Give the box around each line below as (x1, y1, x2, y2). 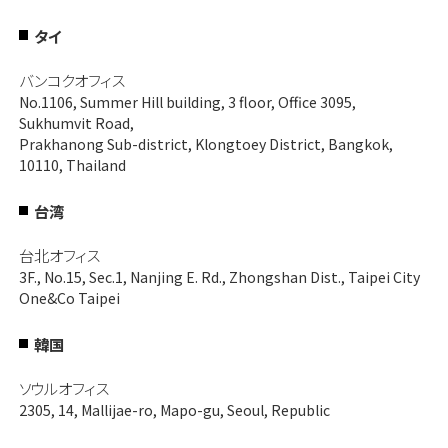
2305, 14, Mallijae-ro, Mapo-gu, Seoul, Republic (18, 399, 330, 420)
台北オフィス (18, 243, 100, 266)
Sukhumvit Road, (18, 112, 134, 133)
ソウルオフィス (18, 376, 109, 399)
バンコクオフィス (18, 68, 125, 91)
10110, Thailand (18, 154, 126, 175)
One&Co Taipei (18, 287, 120, 308)
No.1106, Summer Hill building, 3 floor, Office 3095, (18, 91, 356, 112)
